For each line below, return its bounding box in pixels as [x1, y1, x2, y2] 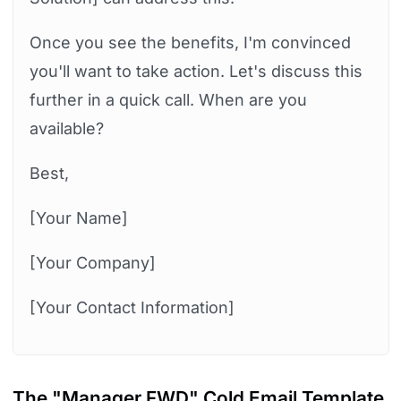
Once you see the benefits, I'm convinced [29, 32, 351, 52]
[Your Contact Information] [29, 297, 235, 317]
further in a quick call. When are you [29, 90, 307, 109]
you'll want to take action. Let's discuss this [29, 61, 363, 81]
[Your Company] [29, 252, 156, 272]
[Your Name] [29, 208, 128, 227]
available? [29, 118, 104, 138]
